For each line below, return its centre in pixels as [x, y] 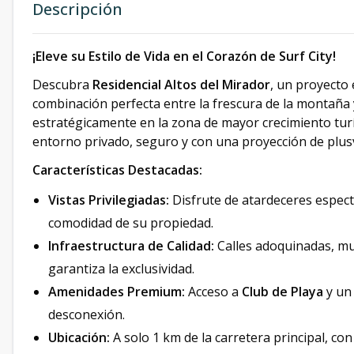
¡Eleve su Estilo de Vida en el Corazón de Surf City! [184, 56]
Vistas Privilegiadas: [109, 200]
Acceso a [213, 292]
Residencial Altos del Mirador [181, 85]
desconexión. [87, 314]
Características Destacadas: [117, 170]
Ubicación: [79, 337]
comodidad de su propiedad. [131, 223]
